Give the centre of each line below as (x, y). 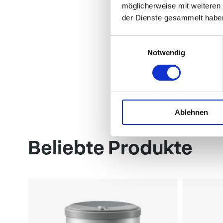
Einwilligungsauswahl (145, 41)
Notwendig (166, 53)
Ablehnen (191, 112)
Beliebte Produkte (110, 147)
